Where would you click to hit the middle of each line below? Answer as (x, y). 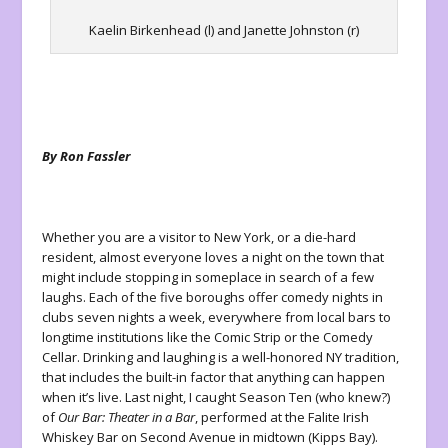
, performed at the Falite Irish (282, 417)
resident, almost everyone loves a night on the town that (213, 257)
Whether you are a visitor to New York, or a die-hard (199, 237)
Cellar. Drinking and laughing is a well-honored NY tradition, (221, 357)
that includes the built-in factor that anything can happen (214, 377)
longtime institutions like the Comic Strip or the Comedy (208, 337)
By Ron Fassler (86, 155)
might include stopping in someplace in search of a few (208, 277)
